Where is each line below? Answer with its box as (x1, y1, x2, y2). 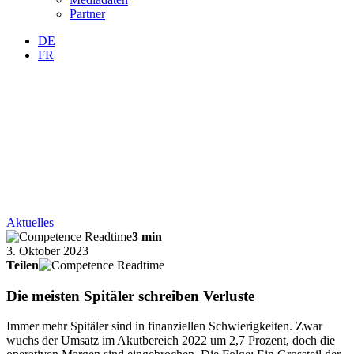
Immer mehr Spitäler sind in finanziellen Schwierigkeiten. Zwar (6, 319, 322, 333)
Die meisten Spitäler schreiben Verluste (6, 287, 254, 304)
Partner (70, 7, 105, 21)
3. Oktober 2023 (6, 244, 88, 258)
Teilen (6, 258, 39, 272)
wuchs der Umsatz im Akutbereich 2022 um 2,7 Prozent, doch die (6, 333, 335, 348)
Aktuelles (6, 216, 54, 229)
